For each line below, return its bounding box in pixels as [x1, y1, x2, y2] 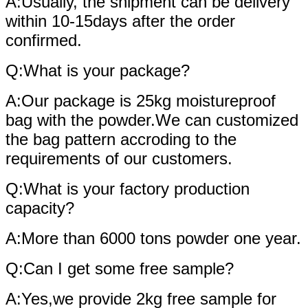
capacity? [5, 198, 74, 217]
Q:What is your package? [5, 60, 190, 80]
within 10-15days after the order [5, 11, 235, 30]
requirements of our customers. [5, 148, 232, 168]
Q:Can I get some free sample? [5, 258, 234, 278]
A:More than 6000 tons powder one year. [5, 228, 301, 247]
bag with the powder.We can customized [5, 110, 298, 129]
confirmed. [5, 30, 82, 49]
